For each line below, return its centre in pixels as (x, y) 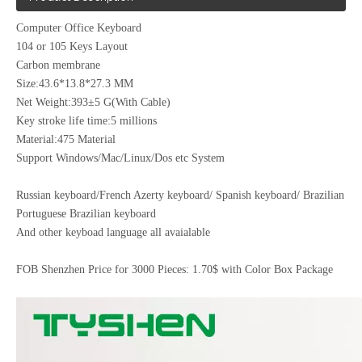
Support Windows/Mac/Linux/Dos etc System (120, 158)
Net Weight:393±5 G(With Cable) (93, 102)
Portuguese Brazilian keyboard (86, 214)
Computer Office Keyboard (79, 28)
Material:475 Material (66, 139)
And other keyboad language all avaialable (113, 232)
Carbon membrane (58, 65)
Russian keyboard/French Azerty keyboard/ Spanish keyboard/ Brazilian (180, 195)
